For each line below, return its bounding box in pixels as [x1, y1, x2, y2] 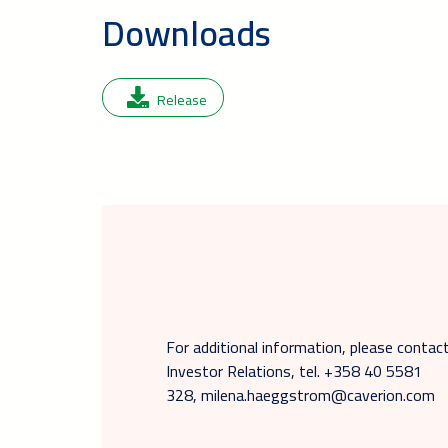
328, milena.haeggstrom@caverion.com [166, 380, 435, 410]
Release [157, 87, 207, 113]
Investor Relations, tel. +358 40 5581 [166, 356, 422, 386]
